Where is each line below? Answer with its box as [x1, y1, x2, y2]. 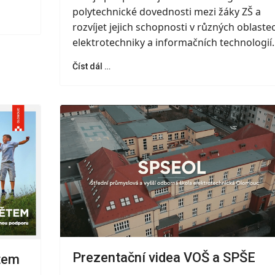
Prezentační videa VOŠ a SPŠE [72, 250, 255, 266]
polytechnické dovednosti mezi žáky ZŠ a [72, 4, 261, 18]
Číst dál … [72, 61, 110, 71]
